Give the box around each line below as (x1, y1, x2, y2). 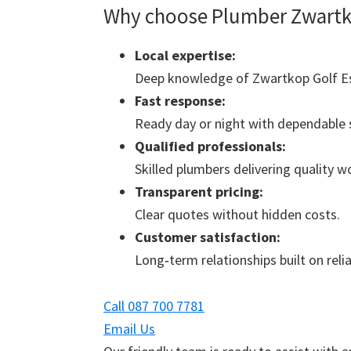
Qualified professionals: (135, 137, 286, 156)
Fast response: (135, 92, 226, 110)
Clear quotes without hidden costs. (135, 205, 340, 224)
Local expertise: (135, 46, 236, 65)
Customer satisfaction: (135, 228, 280, 247)
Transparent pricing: (135, 183, 263, 201)
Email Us (103, 320, 155, 338)
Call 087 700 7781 (103, 297, 204, 316)
